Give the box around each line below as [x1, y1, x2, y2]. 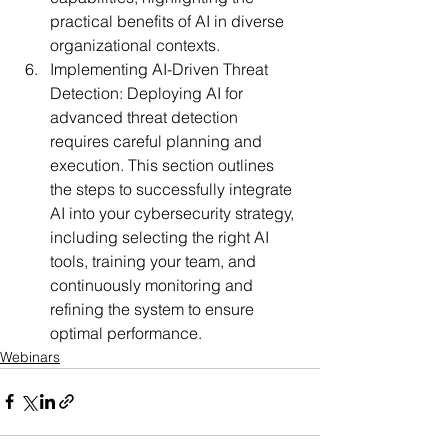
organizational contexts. [50, 34, 220, 55]
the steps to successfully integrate [50, 178, 296, 199]
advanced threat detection [50, 106, 242, 127]
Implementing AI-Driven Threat [50, 58, 272, 79]
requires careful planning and [50, 130, 266, 151]
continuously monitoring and [50, 274, 257, 295]
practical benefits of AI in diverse [50, 10, 288, 31]
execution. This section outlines [50, 154, 278, 175]
